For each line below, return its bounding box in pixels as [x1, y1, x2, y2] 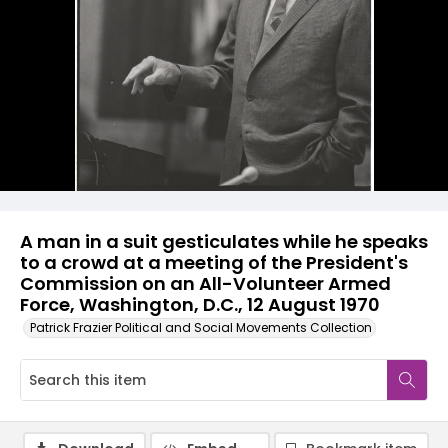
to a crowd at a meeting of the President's [20, 250, 408, 275]
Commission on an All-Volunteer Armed [20, 271, 391, 296]
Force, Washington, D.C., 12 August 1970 [20, 292, 380, 317]
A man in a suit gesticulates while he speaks [20, 229, 428, 254]
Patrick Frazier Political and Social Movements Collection [30, 319, 372, 336]
